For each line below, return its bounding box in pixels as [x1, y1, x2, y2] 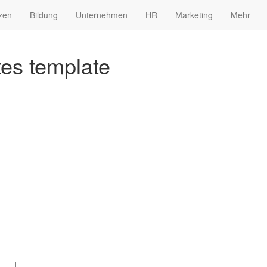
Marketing [175, 9, 213, 21]
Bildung [30, 9, 58, 21]
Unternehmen [76, 9, 128, 21]
